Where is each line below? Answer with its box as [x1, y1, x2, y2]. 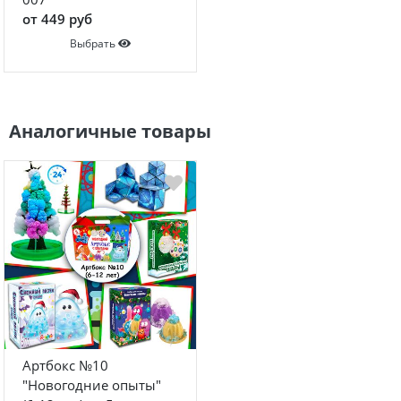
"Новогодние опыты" [22, 376, 161, 394]
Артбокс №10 [22, 356, 108, 374]
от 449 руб [22, 9, 92, 28]
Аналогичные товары [9, 118, 211, 143]
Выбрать [70, 35, 115, 51]
